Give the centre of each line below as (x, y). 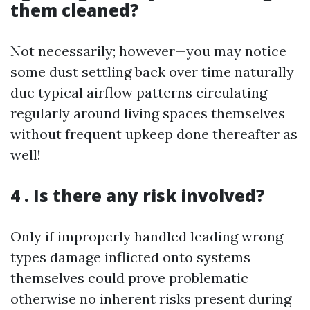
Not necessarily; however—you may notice (148, 51)
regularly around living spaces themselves (148, 113)
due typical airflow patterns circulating (139, 92)
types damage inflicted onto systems (130, 257)
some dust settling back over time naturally (152, 72)
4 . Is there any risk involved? (138, 195)
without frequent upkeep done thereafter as (154, 134)
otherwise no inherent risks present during (151, 299)
